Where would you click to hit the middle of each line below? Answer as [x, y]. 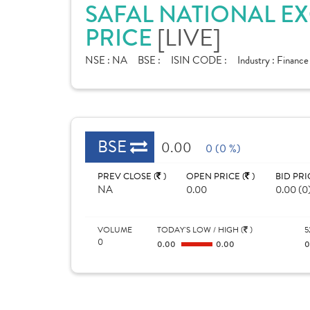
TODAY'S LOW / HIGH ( [200, 230]
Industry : [257, 60]
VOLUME [115, 230]
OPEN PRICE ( [216, 176]
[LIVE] [189, 38]
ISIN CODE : [199, 60]
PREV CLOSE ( [127, 176]
